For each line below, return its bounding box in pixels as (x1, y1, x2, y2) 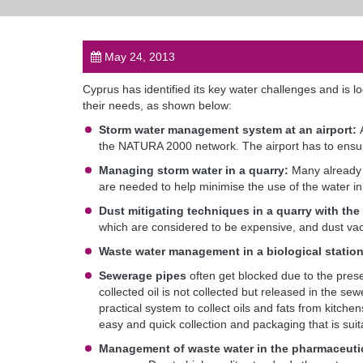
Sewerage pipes (99, 269, 186, 282)
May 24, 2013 (101, 50, 175, 63)
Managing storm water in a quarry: (99, 164, 288, 177)
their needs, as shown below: (83, 99, 232, 112)
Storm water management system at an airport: (99, 123, 360, 136)
